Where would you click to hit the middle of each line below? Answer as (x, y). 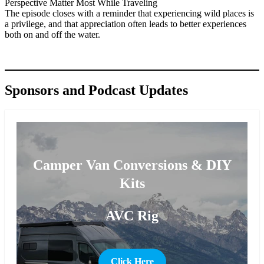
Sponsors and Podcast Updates (96, 90)
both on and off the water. (52, 34)
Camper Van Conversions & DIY (132, 165)
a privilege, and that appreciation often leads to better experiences (126, 24)
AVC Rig (132, 215)
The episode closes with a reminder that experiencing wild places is (129, 13)
